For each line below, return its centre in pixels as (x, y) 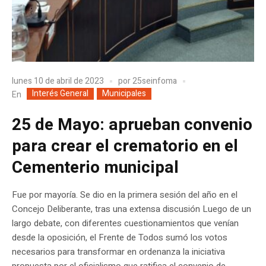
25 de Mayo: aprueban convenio (132, 125)
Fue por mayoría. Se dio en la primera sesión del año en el (125, 195)
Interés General (60, 94)
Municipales (124, 94)
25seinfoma (155, 81)
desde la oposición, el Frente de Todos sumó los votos (120, 238)
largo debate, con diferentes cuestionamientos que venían (125, 224)
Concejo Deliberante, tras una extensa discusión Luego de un (132, 209)
